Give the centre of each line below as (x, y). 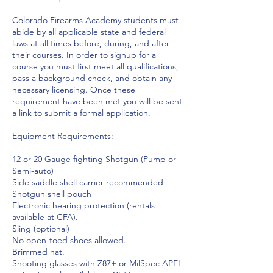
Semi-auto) (33, 171)
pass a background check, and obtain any (92, 78)
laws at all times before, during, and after (91, 43)
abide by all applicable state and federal (89, 32)
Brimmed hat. (38, 252)
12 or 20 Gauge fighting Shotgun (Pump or (94, 159)
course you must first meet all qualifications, (95, 66)
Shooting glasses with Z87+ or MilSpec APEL (97, 263)
